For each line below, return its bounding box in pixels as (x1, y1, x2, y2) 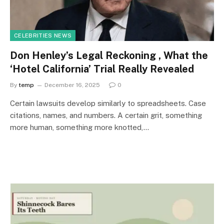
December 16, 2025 (44, 81, 100, 88)
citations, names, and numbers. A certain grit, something (10, 110, 202, 119)
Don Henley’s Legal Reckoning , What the (10, 49, 208, 61)
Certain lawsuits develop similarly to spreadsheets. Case (10, 98, 206, 107)
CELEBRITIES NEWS (14, 32, 72, 38)
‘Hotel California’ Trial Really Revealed (10, 62, 194, 75)
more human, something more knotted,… (10, 122, 149, 131)
